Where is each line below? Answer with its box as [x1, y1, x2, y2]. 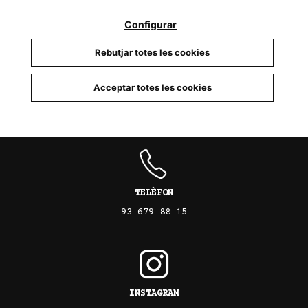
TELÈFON [135, 187, 173, 199]
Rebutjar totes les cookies [95, 47, 210, 58]
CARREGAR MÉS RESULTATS [100, 87, 208, 97]
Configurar [124, 19, 177, 30]
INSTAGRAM [129, 287, 179, 299]
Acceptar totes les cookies [93, 82, 212, 93]
